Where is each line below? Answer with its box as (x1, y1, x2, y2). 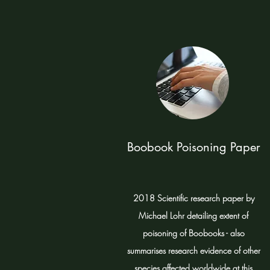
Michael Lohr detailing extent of (139, 210, 248, 221)
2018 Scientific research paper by (133, 192, 254, 204)
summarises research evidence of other (127, 245, 260, 256)
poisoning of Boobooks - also (142, 227, 245, 239)
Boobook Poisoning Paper (127, 139, 260, 155)
